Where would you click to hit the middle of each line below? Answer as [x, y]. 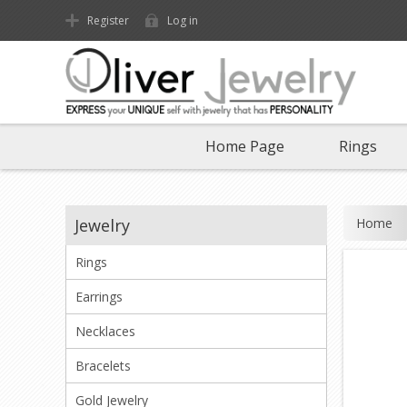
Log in [183, 20]
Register [108, 20]
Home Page [244, 147]
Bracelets [103, 366]
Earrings [99, 297]
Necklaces [105, 332]
